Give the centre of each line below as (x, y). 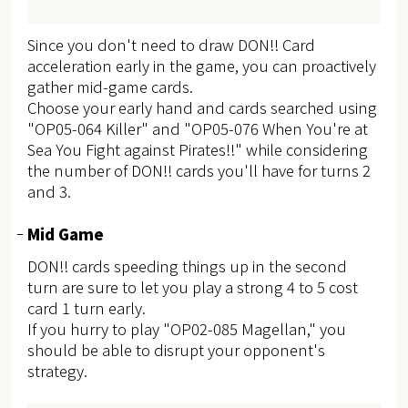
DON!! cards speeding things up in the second (187, 266)
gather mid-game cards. (110, 87)
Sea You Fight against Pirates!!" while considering (197, 150)
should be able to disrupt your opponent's (176, 350)
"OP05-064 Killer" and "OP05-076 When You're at (197, 129)
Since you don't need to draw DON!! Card (171, 45)
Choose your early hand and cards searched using (202, 108)
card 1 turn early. (86, 308)
